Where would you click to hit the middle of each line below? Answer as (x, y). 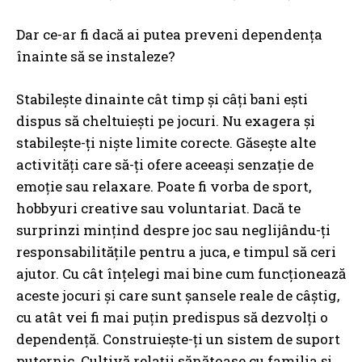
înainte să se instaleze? (96, 57)
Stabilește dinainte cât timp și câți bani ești (162, 99)
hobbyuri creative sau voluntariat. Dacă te (158, 208)
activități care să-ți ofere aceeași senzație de (165, 165)
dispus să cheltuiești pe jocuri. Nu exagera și (166, 121)
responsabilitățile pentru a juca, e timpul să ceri (176, 252)
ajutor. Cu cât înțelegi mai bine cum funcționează (181, 274)
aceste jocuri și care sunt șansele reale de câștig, (178, 296)
